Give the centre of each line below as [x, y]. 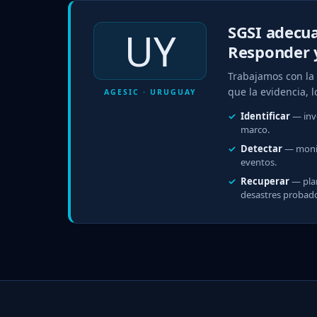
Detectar [261, 148]
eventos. [259, 162]
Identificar [265, 116]
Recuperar [265, 181]
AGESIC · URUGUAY [150, 92]
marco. [255, 129]
